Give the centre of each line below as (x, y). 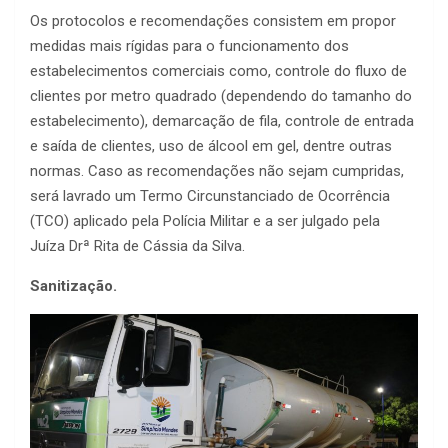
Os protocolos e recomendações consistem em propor (213, 21)
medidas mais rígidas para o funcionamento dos (189, 46)
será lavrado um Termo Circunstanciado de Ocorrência (210, 196)
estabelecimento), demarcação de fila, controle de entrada (222, 121)
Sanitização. (73, 286)
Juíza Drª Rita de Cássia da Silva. (137, 246)
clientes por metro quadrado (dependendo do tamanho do (221, 96)
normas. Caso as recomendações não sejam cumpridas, (217, 171)
